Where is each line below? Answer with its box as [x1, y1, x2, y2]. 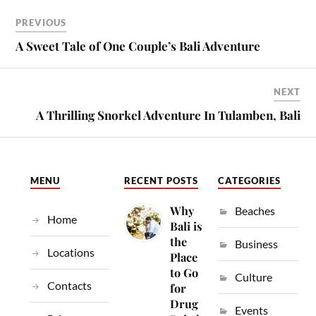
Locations [47, 245, 95, 259]
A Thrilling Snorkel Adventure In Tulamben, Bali [35, 107, 300, 123]
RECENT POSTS [123, 175, 198, 186]
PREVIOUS [16, 16, 67, 28]
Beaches [234, 203, 275, 217]
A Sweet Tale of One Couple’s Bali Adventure [16, 37, 261, 54]
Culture [234, 269, 272, 284]
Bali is [169, 218, 202, 233]
